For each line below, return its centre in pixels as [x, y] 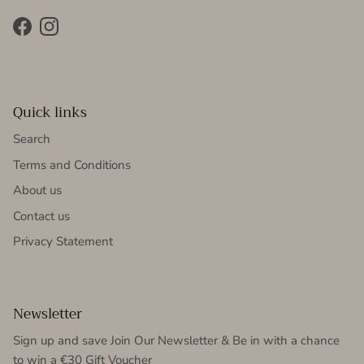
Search [32, 139]
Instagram [76, 35]
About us [37, 191]
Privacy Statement [63, 242]
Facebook [47, 35]
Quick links [50, 113]
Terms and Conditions [72, 165]
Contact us [41, 216]
